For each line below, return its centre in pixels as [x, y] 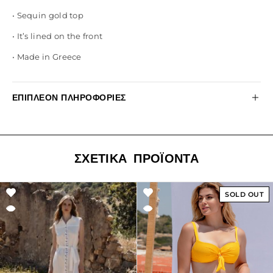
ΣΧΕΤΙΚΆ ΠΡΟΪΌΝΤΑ [136, 158]
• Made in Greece [47, 57]
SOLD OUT [244, 194]
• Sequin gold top [48, 15]
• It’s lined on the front [58, 36]
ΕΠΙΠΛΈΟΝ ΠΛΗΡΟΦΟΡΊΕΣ [69, 97]
